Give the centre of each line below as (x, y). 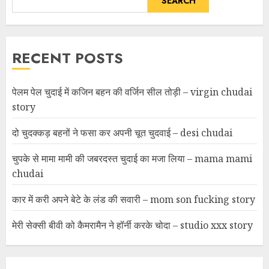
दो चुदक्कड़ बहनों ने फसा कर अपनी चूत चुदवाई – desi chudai (122, 132)
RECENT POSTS (68, 58)
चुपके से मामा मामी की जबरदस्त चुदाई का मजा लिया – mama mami (132, 158)
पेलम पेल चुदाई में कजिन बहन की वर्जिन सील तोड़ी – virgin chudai (132, 92)
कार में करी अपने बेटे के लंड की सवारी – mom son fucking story (134, 199)
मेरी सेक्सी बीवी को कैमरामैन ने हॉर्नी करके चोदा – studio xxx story (132, 225)
